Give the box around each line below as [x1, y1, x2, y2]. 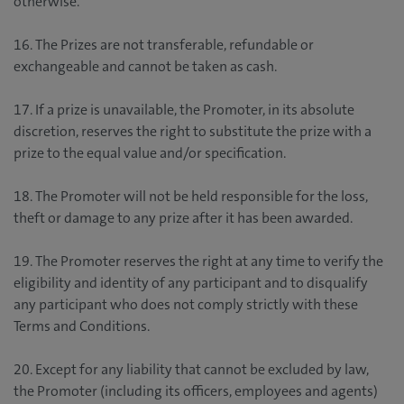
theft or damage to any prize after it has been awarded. [14, 208, 353, 228]
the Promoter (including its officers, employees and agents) [14, 381, 378, 401]
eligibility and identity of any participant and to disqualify [14, 273, 368, 293]
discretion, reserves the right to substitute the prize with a [14, 122, 372, 142]
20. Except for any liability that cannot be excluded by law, [14, 360, 369, 380]
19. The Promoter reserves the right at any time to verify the [14, 252, 383, 271]
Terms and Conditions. [14, 317, 150, 336]
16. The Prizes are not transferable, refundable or [14, 35, 314, 55]
